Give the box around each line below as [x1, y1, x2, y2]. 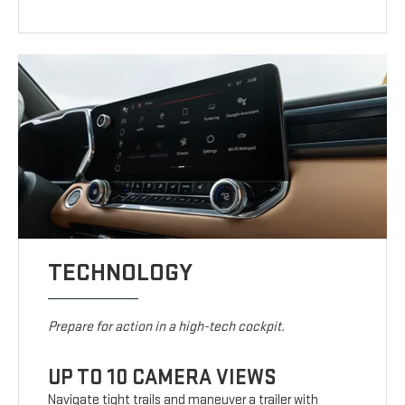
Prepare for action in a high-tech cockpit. [48, 318, 286, 336]
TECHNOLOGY [48, 258, 193, 288]
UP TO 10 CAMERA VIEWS [48, 364, 278, 391]
